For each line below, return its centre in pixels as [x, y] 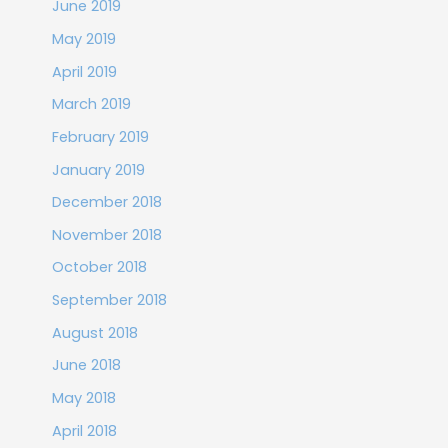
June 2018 [86, 365]
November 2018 [106, 234]
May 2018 [83, 398]
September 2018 [109, 300]
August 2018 [94, 332]
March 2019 [91, 104]
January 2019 [98, 169]
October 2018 [99, 267]
